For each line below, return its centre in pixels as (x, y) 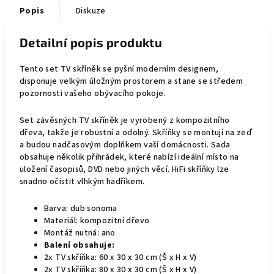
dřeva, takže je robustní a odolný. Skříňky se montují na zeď (136, 133)
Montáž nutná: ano (80, 233)
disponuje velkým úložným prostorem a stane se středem (131, 81)
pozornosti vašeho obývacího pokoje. (93, 94)
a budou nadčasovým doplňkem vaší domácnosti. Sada (125, 145)
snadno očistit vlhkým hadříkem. (82, 182)
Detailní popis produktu (91, 42)
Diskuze (91, 11)
